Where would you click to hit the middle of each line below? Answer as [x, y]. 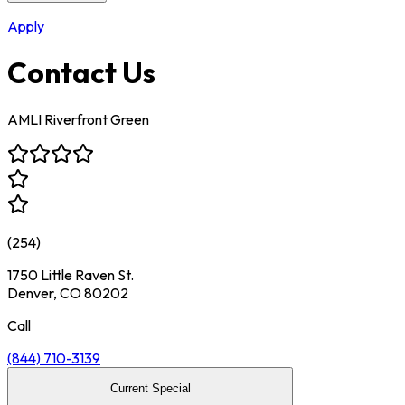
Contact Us [81, 73]
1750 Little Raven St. [71, 274]
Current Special [150, 388]
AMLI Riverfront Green [78, 119]
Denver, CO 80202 [68, 292]
